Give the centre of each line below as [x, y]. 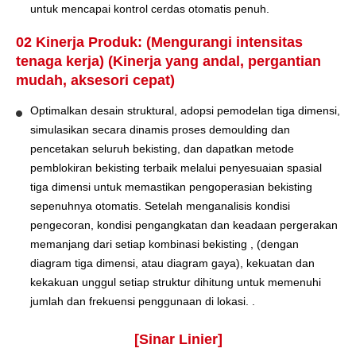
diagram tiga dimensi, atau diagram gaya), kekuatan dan [172, 263]
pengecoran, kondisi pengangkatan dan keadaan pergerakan [184, 224]
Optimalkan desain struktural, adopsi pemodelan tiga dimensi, [185, 110]
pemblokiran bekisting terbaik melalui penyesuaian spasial [176, 167]
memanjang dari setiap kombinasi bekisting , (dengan [164, 244]
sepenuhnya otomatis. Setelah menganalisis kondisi [160, 205]
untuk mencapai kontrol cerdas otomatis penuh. [150, 8]
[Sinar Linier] [178, 339]
